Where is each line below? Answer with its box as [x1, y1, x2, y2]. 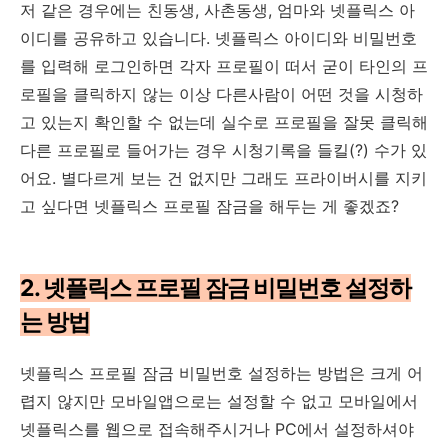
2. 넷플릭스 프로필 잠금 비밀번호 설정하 [20, 274, 411, 303]
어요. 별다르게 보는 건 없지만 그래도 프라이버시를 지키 [20, 168, 427, 188]
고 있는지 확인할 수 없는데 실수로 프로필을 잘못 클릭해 [20, 112, 428, 132]
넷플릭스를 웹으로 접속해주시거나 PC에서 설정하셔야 [20, 419, 414, 440]
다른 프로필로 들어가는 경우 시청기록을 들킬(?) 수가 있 [20, 140, 427, 160]
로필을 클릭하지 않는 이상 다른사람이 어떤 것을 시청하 [20, 84, 423, 104]
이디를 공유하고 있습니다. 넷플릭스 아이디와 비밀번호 [20, 28, 417, 48]
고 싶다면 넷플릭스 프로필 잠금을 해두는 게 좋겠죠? [20, 196, 399, 216]
